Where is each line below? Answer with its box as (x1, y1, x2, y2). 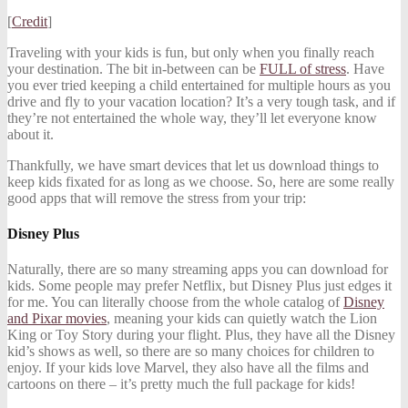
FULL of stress (260, 60, 346, 76)
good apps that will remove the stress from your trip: (7, 189, 306, 206)
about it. (7, 126, 54, 142)
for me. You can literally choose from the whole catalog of (7, 294, 343, 311)
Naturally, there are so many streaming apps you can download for (7, 261, 388, 278)
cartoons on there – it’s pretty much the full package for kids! (7, 376, 355, 393)
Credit (12, 13, 47, 29)
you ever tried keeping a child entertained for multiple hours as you (7, 76, 391, 93)
